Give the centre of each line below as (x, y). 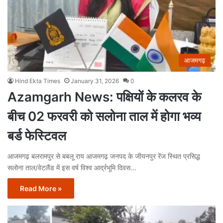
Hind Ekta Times (38, 81)
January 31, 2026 (95, 81)
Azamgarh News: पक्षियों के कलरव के (104, 97)
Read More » (41, 188)
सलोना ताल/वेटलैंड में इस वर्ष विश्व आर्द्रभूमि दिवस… (72, 167)
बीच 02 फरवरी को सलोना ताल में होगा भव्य (104, 116)
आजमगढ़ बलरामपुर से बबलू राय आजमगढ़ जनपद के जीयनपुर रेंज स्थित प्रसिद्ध (104, 156)
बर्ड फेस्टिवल (37, 135)
